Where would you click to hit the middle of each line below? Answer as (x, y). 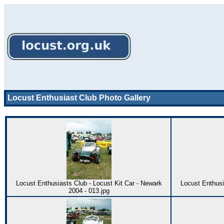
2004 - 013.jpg (89, 191)
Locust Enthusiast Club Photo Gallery (79, 98)
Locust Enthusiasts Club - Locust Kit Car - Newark (89, 183)
